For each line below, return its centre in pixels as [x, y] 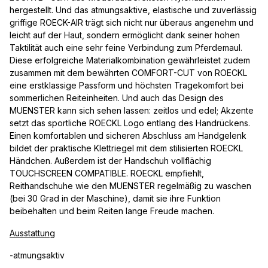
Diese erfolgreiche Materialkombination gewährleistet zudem [130, 60]
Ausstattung [32, 233]
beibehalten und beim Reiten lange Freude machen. [112, 211]
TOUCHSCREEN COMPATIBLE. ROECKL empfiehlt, [107, 173]
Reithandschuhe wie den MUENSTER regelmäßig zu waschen [130, 186]
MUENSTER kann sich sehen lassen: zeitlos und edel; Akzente [132, 111]
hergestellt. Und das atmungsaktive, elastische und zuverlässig [133, 10]
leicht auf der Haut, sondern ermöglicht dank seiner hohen [125, 35]
